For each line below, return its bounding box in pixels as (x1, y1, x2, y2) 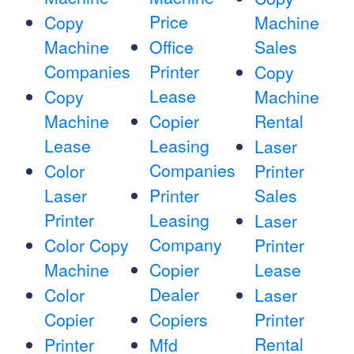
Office (149, 35, 194, 59)
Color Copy (44, 233, 129, 258)
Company (149, 232, 222, 257)
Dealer (149, 282, 199, 307)
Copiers (149, 307, 208, 332)
